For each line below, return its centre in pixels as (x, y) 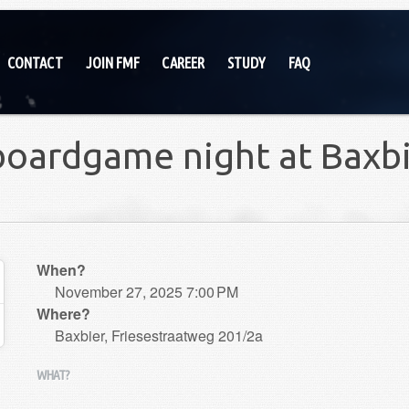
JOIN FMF (112, 62)
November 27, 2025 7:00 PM (146, 292)
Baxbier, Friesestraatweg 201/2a (158, 336)
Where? (63, 314)
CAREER (184, 62)
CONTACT (35, 62)
